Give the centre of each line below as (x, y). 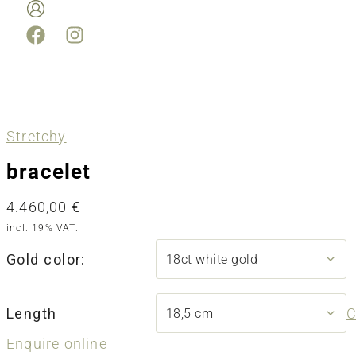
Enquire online (57, 344)
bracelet (49, 171)
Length (32, 313)
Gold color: (46, 259)
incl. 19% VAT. (43, 228)
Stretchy (37, 137)
